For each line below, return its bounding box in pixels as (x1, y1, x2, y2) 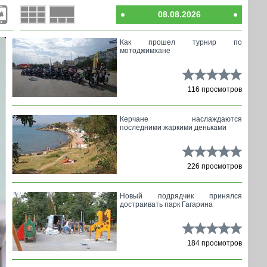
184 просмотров (187, 239, 242, 247)
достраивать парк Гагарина (120, 200, 213, 209)
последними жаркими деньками (120, 123, 226, 132)
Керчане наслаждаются (120, 115, 242, 123)
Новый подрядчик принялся (120, 192, 242, 200)
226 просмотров (187, 162, 242, 170)
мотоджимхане (120, 46, 170, 55)
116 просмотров (188, 85, 242, 94)
